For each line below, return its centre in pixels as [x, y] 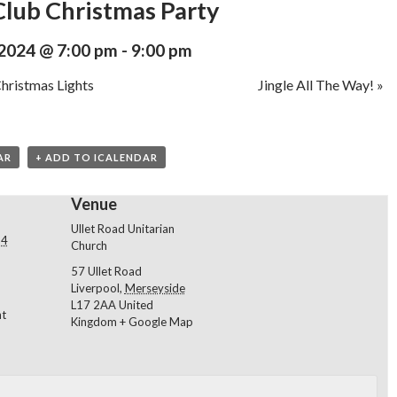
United [136, 305]
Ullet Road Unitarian [122, 229]
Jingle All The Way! [317, 85]
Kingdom [93, 322]
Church [89, 245]
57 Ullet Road [106, 271]
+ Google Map [156, 322]
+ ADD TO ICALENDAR [97, 157]
